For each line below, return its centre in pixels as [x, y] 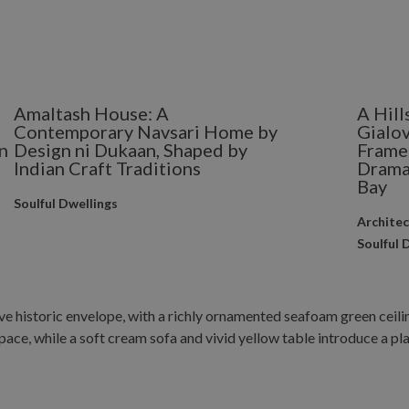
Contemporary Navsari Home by [145, 131]
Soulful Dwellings [65, 203]
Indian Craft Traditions [107, 168]
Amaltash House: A [91, 113]
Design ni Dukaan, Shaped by [130, 150]
